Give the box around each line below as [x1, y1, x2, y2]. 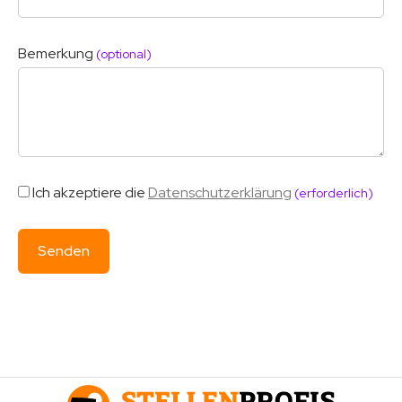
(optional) [96, 46, 152, 62]
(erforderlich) [294, 185, 373, 201]
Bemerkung [18, 44, 96, 63]
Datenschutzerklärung [148, 183, 292, 202]
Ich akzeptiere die [32, 183, 148, 202]
